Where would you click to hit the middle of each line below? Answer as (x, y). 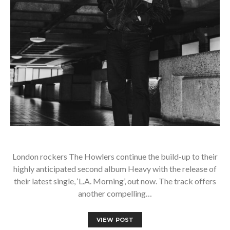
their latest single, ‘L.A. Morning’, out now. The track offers (115, 181)
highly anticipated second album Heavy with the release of (115, 169)
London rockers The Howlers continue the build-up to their (115, 156)
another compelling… (115, 193)
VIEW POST (115, 220)
